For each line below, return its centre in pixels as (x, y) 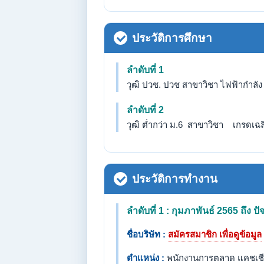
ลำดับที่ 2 (145, 110)
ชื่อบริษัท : (146, 234)
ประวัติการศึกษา (172, 38)
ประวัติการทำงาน (175, 179)
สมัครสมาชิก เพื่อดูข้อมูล (215, 234)
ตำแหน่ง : (146, 258)
